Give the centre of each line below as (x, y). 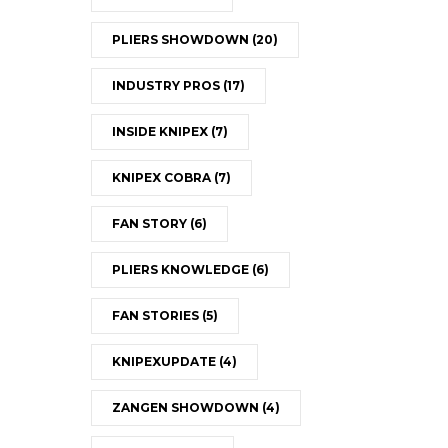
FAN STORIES (156, 315)
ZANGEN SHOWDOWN (186, 407)
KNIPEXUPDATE (165, 361)
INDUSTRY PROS (167, 85)
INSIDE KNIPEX (161, 131)
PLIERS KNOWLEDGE (181, 269)
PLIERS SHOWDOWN (181, 39)
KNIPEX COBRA (162, 177)
